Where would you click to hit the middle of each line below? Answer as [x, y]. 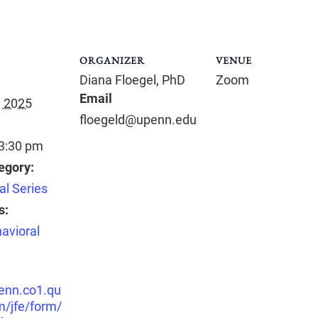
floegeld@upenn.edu [138, 120]
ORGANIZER [112, 60]
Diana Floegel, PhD [132, 80]
